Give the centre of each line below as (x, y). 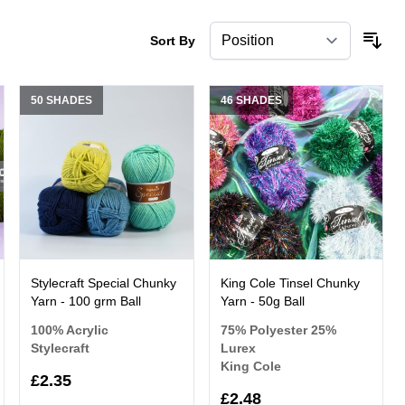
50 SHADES (62, 101)
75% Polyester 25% (278, 330)
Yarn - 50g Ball (262, 301)
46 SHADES (251, 101)
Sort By (172, 41)
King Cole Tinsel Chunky (290, 283)
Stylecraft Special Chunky (104, 283)
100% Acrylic (70, 330)
